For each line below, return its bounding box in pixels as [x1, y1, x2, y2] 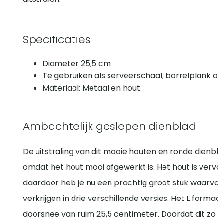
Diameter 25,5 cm [42, 58, 111, 70]
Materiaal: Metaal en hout [42, 82, 140, 94]
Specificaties [23, 32, 91, 48]
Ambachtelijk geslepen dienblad [23, 119, 196, 134]
